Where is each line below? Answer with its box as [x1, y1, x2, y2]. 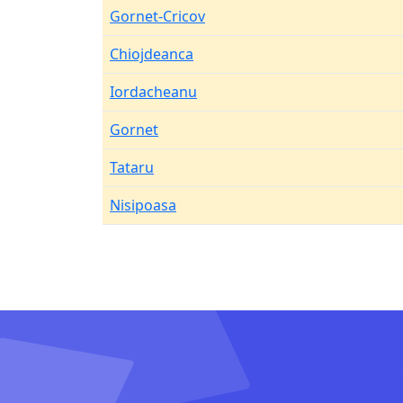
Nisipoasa [110, 195, 176, 215]
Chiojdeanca [110, 44, 193, 64]
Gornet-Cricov [110, 6, 205, 26]
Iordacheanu [110, 82, 197, 102]
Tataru [110, 157, 154, 177]
